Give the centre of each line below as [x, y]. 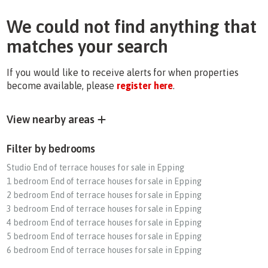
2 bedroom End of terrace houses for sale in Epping [104, 195]
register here [145, 86]
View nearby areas [51, 119]
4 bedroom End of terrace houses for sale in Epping [104, 223]
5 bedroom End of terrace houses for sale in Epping [104, 236]
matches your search [88, 46]
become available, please [62, 86]
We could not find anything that [132, 26]
